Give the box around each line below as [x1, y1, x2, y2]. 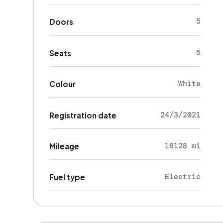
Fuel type [49, 172, 85, 182]
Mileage [49, 141, 79, 151]
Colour [49, 79, 76, 89]
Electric [164, 172, 201, 182]
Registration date [49, 110, 116, 120]
